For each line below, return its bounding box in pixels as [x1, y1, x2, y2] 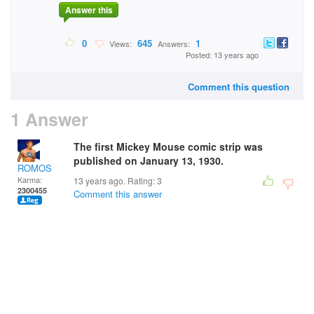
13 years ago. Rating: [74, 175, 157, 186]
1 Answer [11, 107, 88, 132]
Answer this [64, 4, 113, 17]
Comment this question [188, 80, 289, 93]
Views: [105, 38, 134, 50]
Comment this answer [74, 187, 162, 200]
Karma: [18, 174, 42, 185]
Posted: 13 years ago [186, 49, 259, 61]
